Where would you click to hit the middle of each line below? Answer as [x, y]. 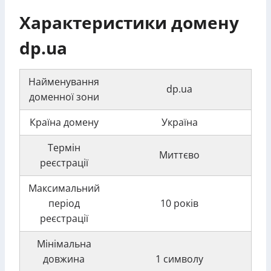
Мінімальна [64, 244]
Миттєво [179, 155]
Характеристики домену [129, 22]
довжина [64, 259]
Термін [64, 148]
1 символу [179, 259]
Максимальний [64, 188]
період [64, 203]
